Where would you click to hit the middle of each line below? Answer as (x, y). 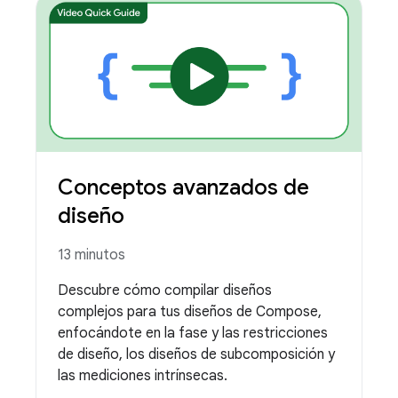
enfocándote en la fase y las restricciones (193, 333)
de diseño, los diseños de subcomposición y (196, 354)
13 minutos (92, 255)
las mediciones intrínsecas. (143, 375)
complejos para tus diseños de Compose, (190, 311)
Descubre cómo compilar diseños (165, 290)
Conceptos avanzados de (183, 187)
